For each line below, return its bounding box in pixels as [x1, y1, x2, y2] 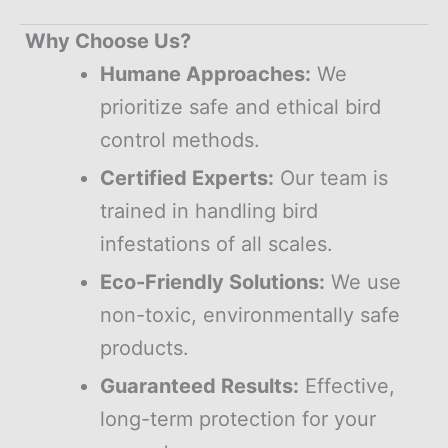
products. [100, 335, 189, 360]
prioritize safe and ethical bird [100, 94, 381, 119]
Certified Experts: [100, 165, 274, 190]
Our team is [274, 165, 388, 190]
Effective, [299, 373, 395, 398]
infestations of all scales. [100, 231, 333, 256]
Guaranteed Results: [100, 373, 299, 398]
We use [325, 269, 401, 294]
